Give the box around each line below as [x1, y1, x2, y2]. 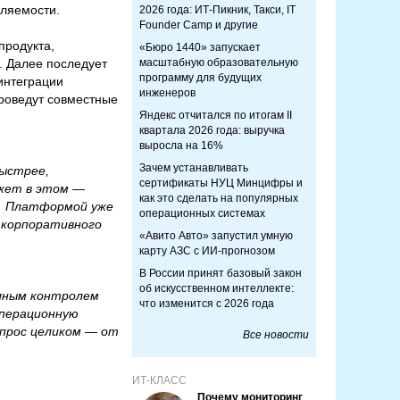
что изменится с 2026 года [139, 297, 274, 310]
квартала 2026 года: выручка [139, 124, 285, 137]
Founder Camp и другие [139, 19, 258, 31]
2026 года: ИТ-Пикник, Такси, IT [139, 4, 296, 16]
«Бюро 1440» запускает [139, 41, 261, 54]
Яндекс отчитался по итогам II [139, 109, 292, 121]
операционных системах [139, 207, 265, 220]
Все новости [243, 329, 309, 341]
